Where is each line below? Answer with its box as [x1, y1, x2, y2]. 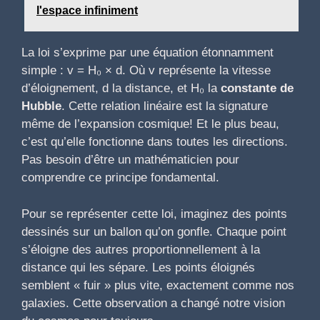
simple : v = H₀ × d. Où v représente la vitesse [21, 64, 271, 78]
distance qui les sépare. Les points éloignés [21, 260, 255, 274]
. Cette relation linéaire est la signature [61, 99, 268, 114]
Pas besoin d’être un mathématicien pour [21, 153, 239, 167]
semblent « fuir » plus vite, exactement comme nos [21, 278, 294, 292]
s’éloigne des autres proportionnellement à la [21, 242, 260, 256]
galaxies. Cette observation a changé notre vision [21, 296, 285, 310]
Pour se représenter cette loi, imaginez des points [21, 206, 287, 221]
